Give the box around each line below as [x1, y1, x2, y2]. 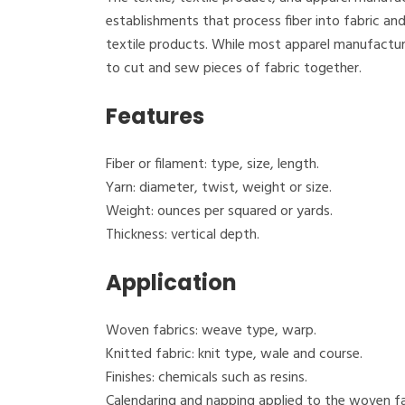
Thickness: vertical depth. [106, 223, 259, 247]
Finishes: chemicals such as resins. [106, 366, 307, 390]
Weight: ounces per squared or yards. [106, 200, 333, 223]
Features [106, 101, 204, 131]
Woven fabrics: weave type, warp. [106, 319, 316, 343]
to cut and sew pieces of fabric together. [106, 57, 362, 80]
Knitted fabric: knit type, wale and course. [106, 343, 363, 366]
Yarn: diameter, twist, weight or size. [106, 176, 332, 200]
